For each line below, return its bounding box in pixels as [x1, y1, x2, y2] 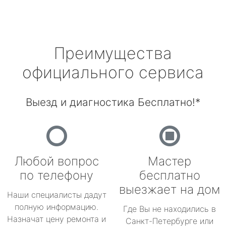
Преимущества [54, 43, 172, 63]
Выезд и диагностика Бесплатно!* [26, 96, 200, 108]
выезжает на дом [119, 182, 220, 197]
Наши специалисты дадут [7, 190, 106, 200]
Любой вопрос [14, 154, 99, 168]
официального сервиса [22, 63, 204, 82]
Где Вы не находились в [123, 204, 216, 214]
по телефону [20, 168, 93, 183]
